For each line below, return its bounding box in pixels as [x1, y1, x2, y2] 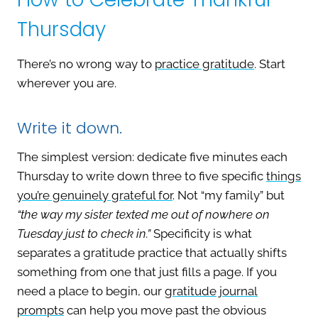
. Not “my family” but [172, 188, 285, 203]
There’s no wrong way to [17, 57, 155, 72]
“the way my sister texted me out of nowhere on [17, 207, 270, 222]
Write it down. [17, 117, 122, 140]
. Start [254, 57, 285, 72]
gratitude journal [165, 284, 258, 299]
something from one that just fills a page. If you [17, 265, 277, 280]
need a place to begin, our [17, 284, 165, 299]
